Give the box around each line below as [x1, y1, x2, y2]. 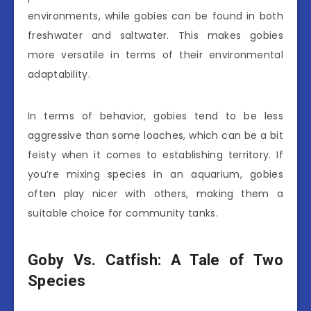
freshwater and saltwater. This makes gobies [28, 28, 283, 43]
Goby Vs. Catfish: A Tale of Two [28, 251, 283, 269]
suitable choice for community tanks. [28, 206, 218, 221]
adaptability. [28, 67, 90, 82]
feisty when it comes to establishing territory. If [28, 148, 283, 162]
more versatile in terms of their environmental [28, 48, 283, 62]
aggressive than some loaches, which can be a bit [28, 128, 283, 143]
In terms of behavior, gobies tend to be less [28, 109, 283, 124]
